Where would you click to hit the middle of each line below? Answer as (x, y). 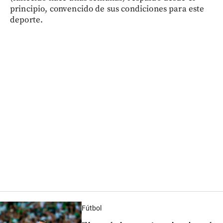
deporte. (27, 20)
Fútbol (91, 208)
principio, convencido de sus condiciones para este (107, 9)
